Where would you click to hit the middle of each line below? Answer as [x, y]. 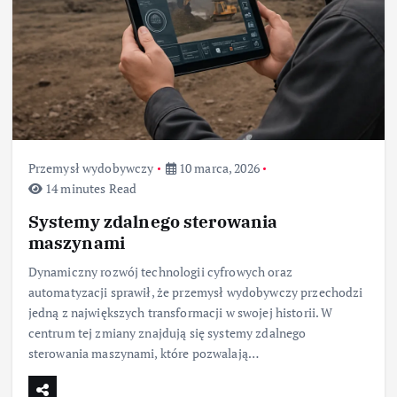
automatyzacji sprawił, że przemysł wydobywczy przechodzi [195, 292]
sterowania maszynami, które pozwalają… [144, 353]
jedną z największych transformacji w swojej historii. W [180, 312]
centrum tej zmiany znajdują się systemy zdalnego [167, 332]
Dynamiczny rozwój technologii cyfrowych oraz [160, 271]
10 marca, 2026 [218, 167]
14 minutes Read [90, 188]
